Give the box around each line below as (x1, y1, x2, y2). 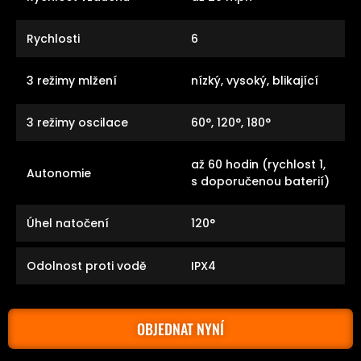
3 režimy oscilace (27, 114, 128, 131)
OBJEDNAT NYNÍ (137, 317, 224, 339)
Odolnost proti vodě (27, 257, 147, 274)
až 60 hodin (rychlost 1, (191, 156, 326, 173)
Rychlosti (27, 31, 80, 47)
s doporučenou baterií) (191, 173, 330, 190)
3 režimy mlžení (27, 73, 117, 89)
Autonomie (27, 164, 91, 181)
